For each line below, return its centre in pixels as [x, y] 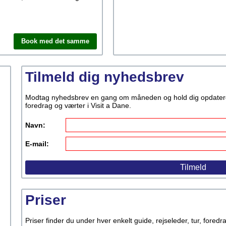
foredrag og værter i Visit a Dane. [78, 105]
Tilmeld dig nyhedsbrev [105, 77]
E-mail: [37, 144]
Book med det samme [55, 41]
